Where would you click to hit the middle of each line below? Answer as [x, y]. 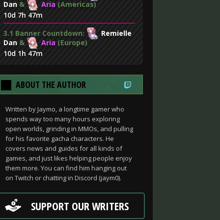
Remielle [116, 33]
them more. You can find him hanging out [66, 168]
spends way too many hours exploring [63, 119]
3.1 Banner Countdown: [45, 33]
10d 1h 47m [23, 53]
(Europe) [71, 42]
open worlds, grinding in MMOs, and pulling [69, 129]
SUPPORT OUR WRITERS [80, 206]
